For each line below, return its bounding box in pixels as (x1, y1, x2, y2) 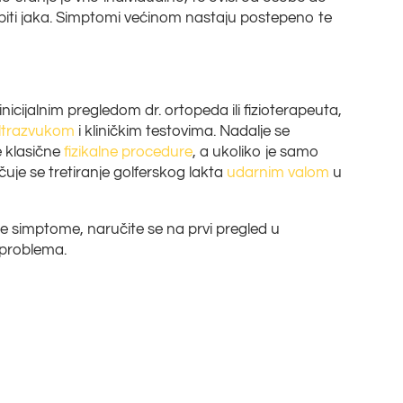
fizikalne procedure (64, 143, 193, 160)
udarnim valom (227, 164, 330, 181)
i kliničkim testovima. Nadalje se (75, 122, 291, 139)
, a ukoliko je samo (193, 143, 320, 160)
